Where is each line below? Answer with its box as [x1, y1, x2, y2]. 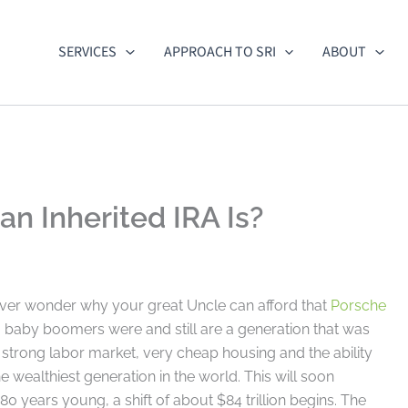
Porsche [331, 296, 386, 314]
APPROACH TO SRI [163, 42, 276, 63]
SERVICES [58, 42, 117, 63]
